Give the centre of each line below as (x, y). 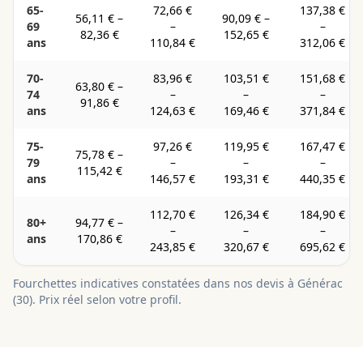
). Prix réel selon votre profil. (105, 299)
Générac (320, 283)
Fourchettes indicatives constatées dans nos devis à (155, 283)
